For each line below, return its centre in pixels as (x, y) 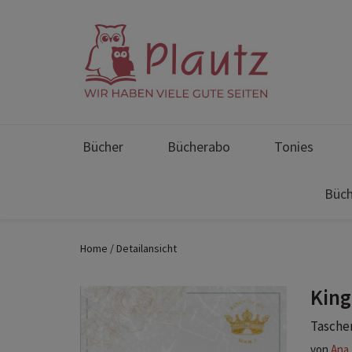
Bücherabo (199, 147)
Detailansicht (147, 248)
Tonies (294, 147)
